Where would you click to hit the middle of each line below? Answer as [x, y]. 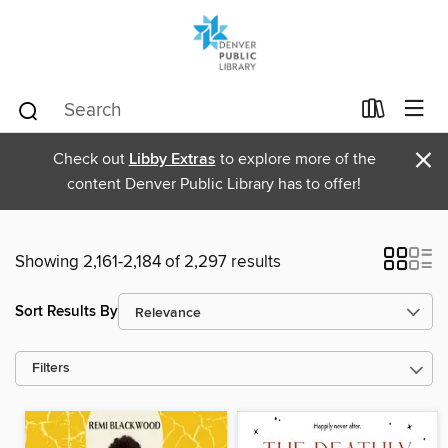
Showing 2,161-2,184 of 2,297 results [148, 262]
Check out [90, 159]
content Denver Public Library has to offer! [214, 184]
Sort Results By [66, 311]
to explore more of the [295, 159]
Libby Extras [172, 159]
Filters [51, 368]
